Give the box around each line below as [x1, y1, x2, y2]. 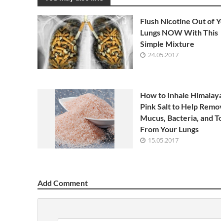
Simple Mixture [140, 39, 194, 49]
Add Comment [37, 178, 88, 187]
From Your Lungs [140, 124, 199, 134]
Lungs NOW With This [140, 28, 218, 37]
